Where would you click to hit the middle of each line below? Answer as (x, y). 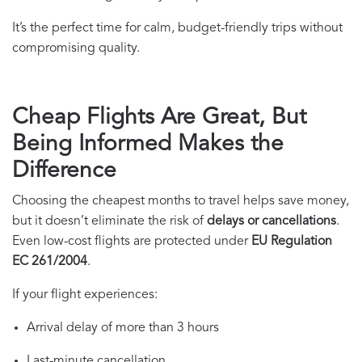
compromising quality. (76, 49)
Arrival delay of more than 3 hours (123, 328)
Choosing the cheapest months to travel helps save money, (181, 202)
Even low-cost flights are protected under (132, 242)
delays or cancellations (271, 222)
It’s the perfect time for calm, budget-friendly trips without (177, 29)
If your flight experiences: (85, 295)
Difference (64, 172)
